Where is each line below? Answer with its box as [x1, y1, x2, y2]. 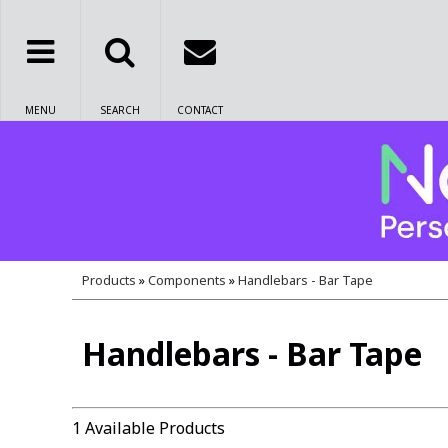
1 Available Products [72, 417, 225, 439]
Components [148, 271, 226, 289]
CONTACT [177, 103, 223, 117]
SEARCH [100, 103, 140, 117]
